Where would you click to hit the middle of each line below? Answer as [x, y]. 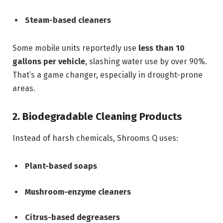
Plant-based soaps [61, 166]
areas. [24, 88]
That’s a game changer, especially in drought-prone [108, 75]
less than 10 [162, 48]
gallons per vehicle [49, 61]
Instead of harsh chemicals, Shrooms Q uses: [95, 138]
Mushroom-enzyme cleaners [78, 192]
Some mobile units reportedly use [75, 48]
